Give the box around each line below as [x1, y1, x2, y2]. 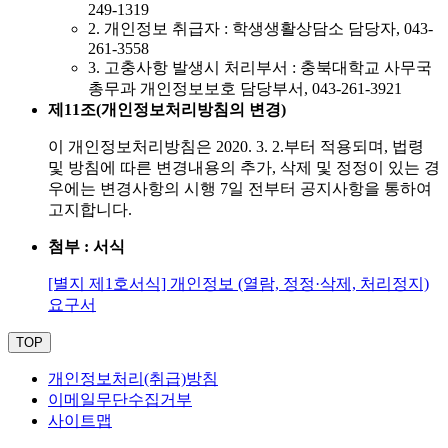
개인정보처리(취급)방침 [48, 370, 218, 388]
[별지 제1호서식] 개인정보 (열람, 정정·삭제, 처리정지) [48, 275, 429, 293]
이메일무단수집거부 [48, 391, 192, 409]
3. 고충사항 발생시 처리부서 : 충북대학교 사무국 [88, 59, 432, 77]
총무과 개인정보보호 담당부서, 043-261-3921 [88, 80, 402, 98]
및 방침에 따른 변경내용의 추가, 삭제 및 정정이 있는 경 [48, 159, 440, 177]
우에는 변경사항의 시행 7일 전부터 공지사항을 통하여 [48, 180, 432, 198]
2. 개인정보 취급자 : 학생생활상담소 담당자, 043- [88, 20, 433, 38]
